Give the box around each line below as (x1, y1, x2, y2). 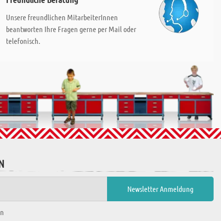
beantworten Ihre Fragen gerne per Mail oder (5, 24, 136, 34)
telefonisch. (5, 36, 40, 45)
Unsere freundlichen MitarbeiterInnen (5, 12, 118, 22)
